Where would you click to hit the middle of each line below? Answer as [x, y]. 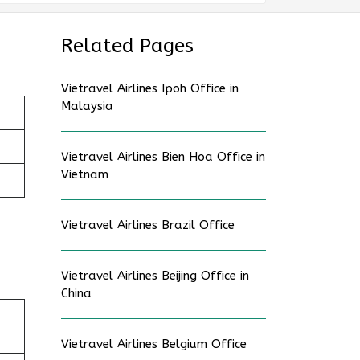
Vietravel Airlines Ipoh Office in [150, 88]
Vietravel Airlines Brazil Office [148, 225]
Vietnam [85, 174]
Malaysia [87, 106]
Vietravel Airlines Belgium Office [154, 344]
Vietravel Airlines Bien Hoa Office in [163, 157]
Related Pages [127, 46]
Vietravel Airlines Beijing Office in [155, 276]
